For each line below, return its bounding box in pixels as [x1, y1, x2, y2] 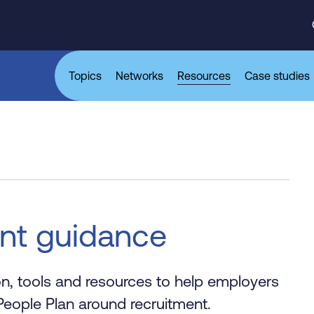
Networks [116, 69, 163, 82]
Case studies [245, 69, 310, 82]
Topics [69, 69, 102, 82]
